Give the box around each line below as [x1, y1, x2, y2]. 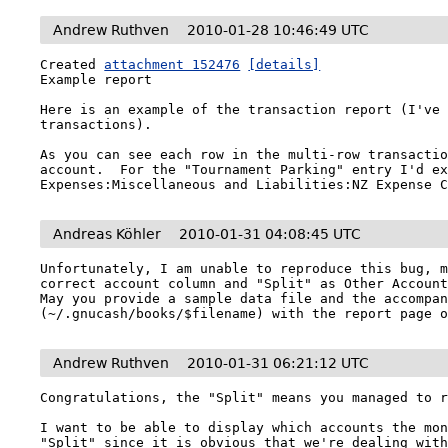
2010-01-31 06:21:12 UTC [187, 355, 370, 371]
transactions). [40, 117, 153, 132]
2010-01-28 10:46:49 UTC [187, 22, 370, 38]
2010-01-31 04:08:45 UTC [179, 226, 362, 242]
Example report [40, 72, 153, 87]
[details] [248, 57, 321, 72]
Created [40, 57, 105, 72]
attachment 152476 [104, 57, 241, 72]
